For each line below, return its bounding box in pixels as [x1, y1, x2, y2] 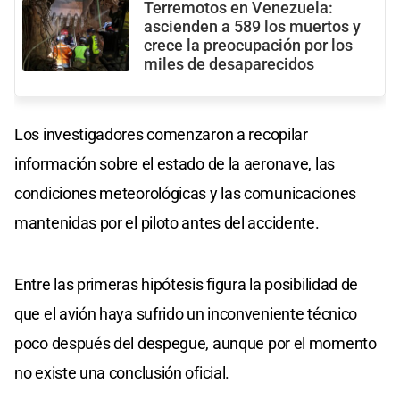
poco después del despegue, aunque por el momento [14, 334, 377, 354]
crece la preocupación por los [144, 37, 353, 55]
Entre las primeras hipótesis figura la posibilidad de [14, 275, 359, 295]
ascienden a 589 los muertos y [144, 18, 361, 37]
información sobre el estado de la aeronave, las [14, 154, 335, 174]
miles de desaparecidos [144, 55, 314, 74]
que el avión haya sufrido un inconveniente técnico [14, 304, 358, 324]
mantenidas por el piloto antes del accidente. [14, 213, 320, 233]
